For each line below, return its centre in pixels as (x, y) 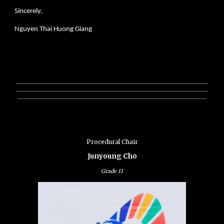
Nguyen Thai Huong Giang (53, 29)
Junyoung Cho (112, 156)
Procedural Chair (112, 142)
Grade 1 (111, 171)
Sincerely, (29, 11)
